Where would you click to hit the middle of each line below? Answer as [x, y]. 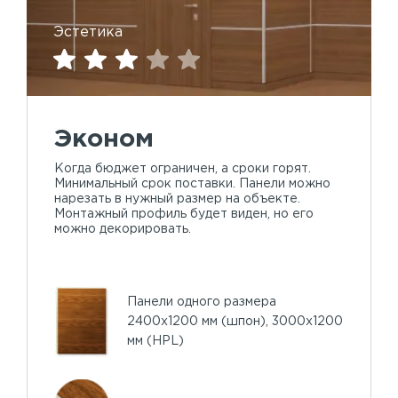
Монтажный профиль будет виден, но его [184, 215]
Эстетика [88, 33]
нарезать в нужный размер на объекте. [177, 199]
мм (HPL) [155, 342]
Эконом [104, 140]
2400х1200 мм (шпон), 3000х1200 [235, 322]
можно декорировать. [123, 230]
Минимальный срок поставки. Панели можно [192, 184]
